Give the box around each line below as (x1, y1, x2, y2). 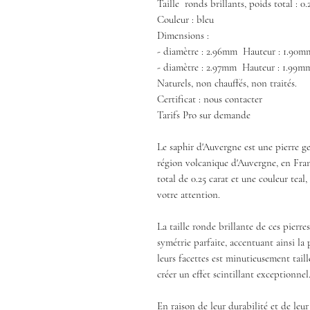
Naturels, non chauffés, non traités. (157, 77, 297, 90)
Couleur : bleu (157, 13, 214, 26)
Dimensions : (157, 29, 212, 42)
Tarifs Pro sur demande (157, 109, 250, 122)
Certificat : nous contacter (157, 93, 262, 106)
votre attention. (157, 188, 220, 201)
